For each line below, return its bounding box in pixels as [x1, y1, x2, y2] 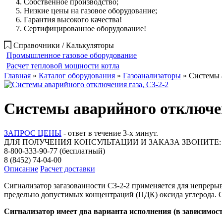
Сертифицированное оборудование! [24, 24, 146, 33]
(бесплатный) [57, 146, 105, 155]
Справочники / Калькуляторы [13, 41, 114, 50]
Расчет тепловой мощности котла [6, 61, 119, 70]
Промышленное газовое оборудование [6, 51, 137, 59]
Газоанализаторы [123, 71, 181, 80]
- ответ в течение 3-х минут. [61, 128, 158, 137]
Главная [4, 71, 31, 80]
